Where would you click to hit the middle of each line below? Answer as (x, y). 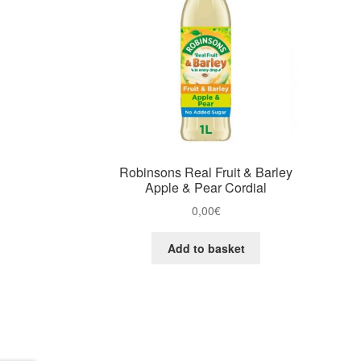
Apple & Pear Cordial (206, 187)
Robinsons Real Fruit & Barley (206, 172)
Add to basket (206, 249)
